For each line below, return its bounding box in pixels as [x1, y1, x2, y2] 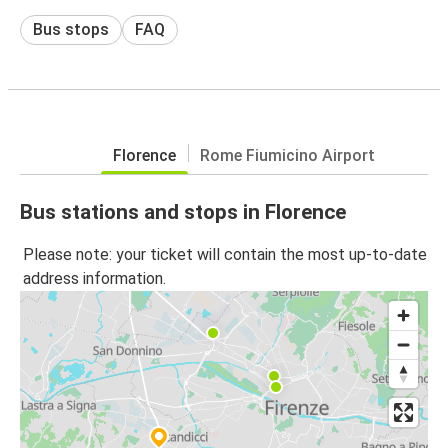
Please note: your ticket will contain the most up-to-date [23, 245, 427, 265]
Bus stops [33, 19, 109, 39]
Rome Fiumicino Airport [200, 145, 375, 165]
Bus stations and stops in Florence [20, 199, 346, 224]
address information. [23, 269, 166, 289]
